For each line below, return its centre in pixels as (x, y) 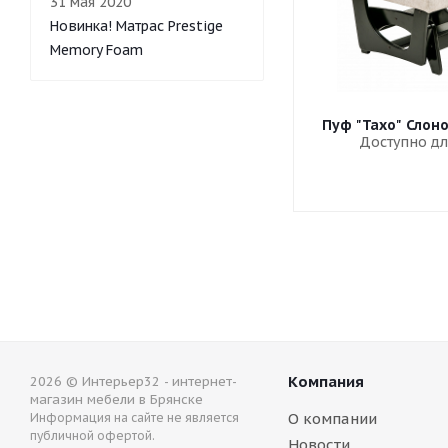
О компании (332, 418)
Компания (326, 381)
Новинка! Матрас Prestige (136, 26)
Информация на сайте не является (134, 417)
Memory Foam (96, 50)
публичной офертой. (92, 435)
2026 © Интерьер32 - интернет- (133, 381)
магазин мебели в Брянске (116, 399)
